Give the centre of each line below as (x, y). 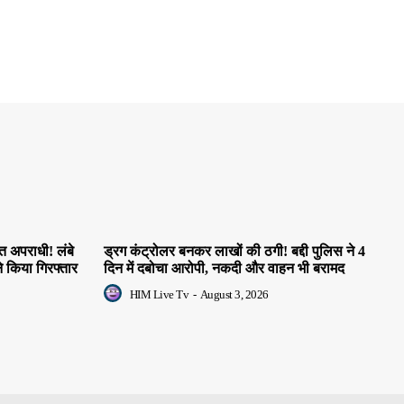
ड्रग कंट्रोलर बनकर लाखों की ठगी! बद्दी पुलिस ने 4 (234, 252)
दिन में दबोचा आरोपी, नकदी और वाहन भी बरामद (224, 269)
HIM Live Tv (159, 295)
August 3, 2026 (234, 295)
